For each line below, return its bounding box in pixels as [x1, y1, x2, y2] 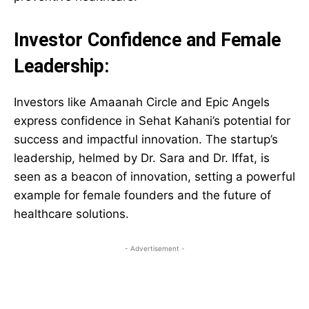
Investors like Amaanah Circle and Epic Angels [14, 95, 270, 110]
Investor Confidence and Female [14, 29, 281, 52]
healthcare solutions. [14, 207, 129, 221]
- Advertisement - [124, 244, 185, 253]
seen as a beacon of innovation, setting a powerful [14, 170, 295, 184]
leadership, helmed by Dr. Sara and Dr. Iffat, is [14, 151, 270, 166]
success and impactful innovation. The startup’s [14, 132, 278, 147]
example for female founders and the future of [14, 188, 271, 203]
